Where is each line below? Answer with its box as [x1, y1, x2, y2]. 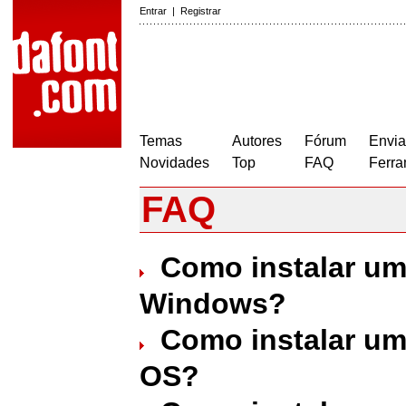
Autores [232, 133, 282, 149]
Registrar [180, 5, 221, 16]
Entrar [140, 5, 167, 16]
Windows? [140, 287, 286, 320]
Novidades [140, 155, 209, 170]
